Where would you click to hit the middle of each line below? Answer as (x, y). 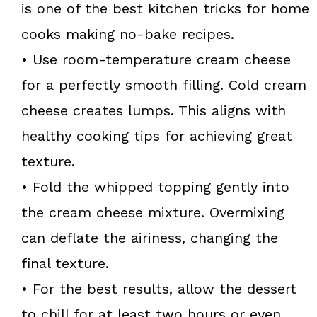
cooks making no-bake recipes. (128, 34)
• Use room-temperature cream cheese (156, 59)
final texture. (65, 263)
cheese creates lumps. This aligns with (154, 110)
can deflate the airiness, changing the (150, 237)
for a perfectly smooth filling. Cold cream (164, 85)
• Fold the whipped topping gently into (155, 186)
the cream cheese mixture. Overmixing (153, 212)
